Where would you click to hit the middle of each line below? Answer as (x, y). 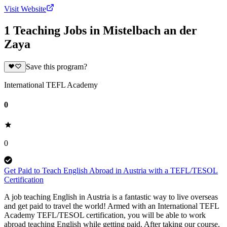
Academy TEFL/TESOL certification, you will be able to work (105, 215)
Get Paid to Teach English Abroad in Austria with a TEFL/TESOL (111, 170)
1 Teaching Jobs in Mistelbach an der (101, 30)
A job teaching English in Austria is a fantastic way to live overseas (111, 197)
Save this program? (56, 67)
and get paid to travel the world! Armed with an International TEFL (111, 206)
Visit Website (25, 9)
